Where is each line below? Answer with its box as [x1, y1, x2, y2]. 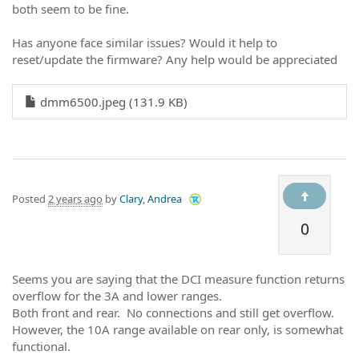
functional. [12, 338, 71, 354]
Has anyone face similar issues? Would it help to [12, 34, 277, 50]
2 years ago [48, 192, 103, 206]
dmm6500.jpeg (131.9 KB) [37, 94, 188, 110]
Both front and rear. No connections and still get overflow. [12, 305, 334, 321]
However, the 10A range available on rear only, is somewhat [12, 321, 343, 337]
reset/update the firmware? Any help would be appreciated [12, 51, 337, 67]
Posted [12, 192, 48, 206]
